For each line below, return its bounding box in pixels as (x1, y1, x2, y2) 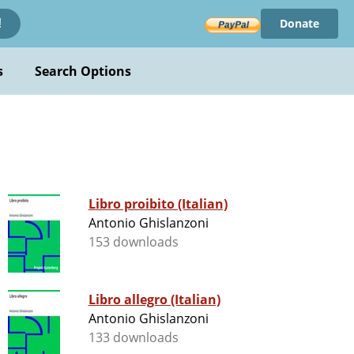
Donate (279, 16, 319, 31)
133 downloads (88, 329, 179, 347)
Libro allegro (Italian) (88, 291, 221, 309)
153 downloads (88, 233, 179, 251)
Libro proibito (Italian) (88, 195, 228, 213)
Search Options (34, 62, 132, 80)
